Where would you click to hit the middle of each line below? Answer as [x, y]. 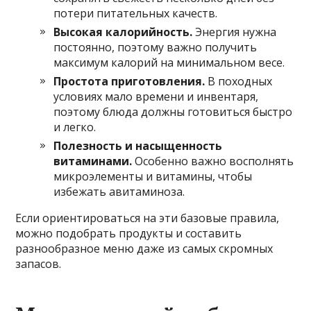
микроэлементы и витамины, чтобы [153, 177]
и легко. [75, 127]
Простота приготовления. [129, 82]
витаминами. [93, 161]
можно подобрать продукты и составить [129, 234]
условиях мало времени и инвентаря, [156, 97]
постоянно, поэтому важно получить [155, 48]
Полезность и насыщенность [138, 146]
